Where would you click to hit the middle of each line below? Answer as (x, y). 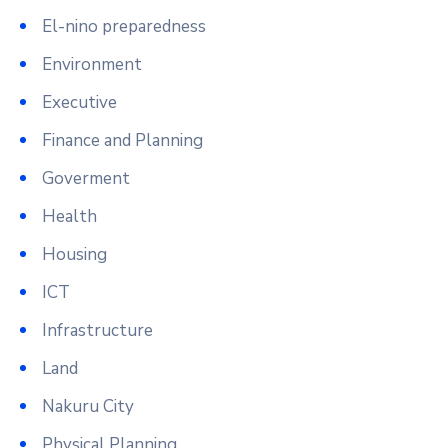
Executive (79, 102)
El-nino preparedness (124, 26)
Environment (92, 64)
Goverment (86, 178)
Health (69, 216)
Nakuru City (88, 406)
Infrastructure (97, 330)
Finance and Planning (122, 140)
